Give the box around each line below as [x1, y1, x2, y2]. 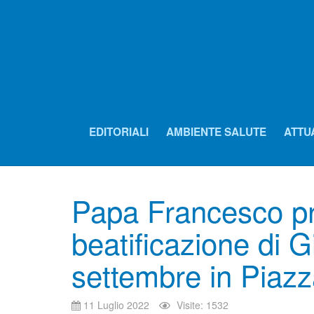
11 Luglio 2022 [83, 298, 149, 312]
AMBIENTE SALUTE [166, 124, 266, 139]
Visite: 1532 [177, 298, 228, 312]
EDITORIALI [89, 124, 149, 139]
